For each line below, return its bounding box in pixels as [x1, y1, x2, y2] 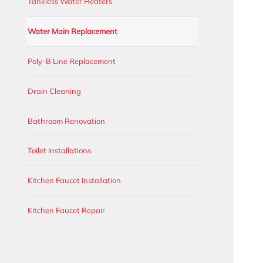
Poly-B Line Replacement [28, 56, 116, 66]
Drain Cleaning [28, 86, 81, 96]
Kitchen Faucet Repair [28, 205, 105, 215]
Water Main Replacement [28, 26, 117, 36]
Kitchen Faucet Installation [28, 176, 121, 186]
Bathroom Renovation [28, 116, 105, 126]
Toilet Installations [28, 146, 91, 156]
